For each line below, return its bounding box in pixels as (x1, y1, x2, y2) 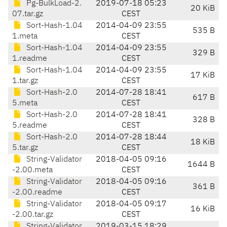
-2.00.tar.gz (12, 211, 53, 219)
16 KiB (191, 205, 215, 214)
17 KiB (191, 71, 215, 80)
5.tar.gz (12, 144, 38, 153)
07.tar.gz (12, 10, 43, 19)
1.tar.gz (12, 77, 38, 86)
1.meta (12, 32, 37, 41)
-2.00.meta (12, 166, 53, 175)
